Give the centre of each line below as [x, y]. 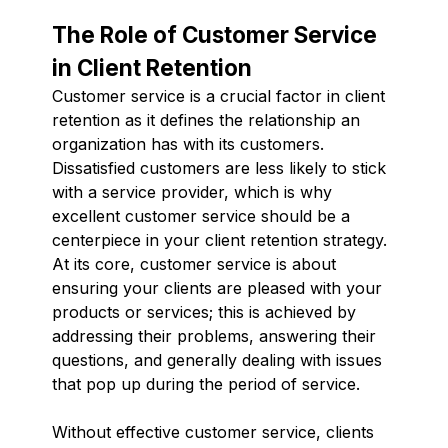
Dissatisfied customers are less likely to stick [219, 167]
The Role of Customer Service [214, 34]
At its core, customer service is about [194, 263]
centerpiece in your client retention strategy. [219, 239]
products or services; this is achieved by [204, 311]
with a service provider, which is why [192, 191]
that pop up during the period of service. [206, 383]
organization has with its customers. [188, 143]
